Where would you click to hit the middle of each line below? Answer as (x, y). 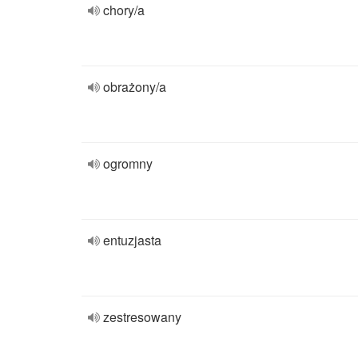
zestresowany (142, 317)
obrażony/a (135, 87)
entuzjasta (132, 240)
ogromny (128, 163)
